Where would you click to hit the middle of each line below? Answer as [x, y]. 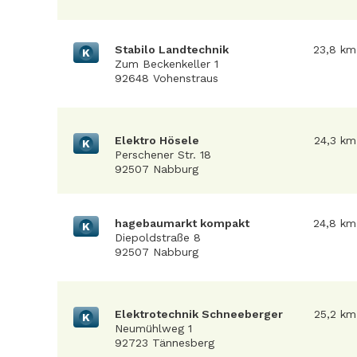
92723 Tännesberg [165, 343]
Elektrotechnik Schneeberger [199, 314]
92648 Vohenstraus [167, 78]
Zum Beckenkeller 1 [167, 64]
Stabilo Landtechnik [172, 49]
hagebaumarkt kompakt [182, 223]
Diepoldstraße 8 [158, 237]
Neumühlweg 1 [153, 328]
